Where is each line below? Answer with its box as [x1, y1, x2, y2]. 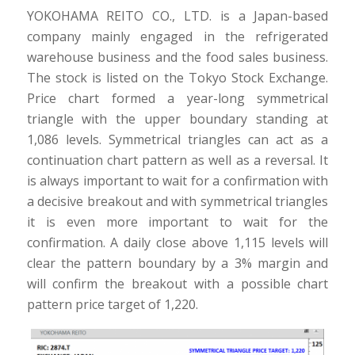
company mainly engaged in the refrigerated [26, 27, 329, 45]
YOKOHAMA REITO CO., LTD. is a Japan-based [26, 6, 329, 25]
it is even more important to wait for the [26, 212, 329, 231]
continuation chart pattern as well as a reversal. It [26, 151, 329, 169]
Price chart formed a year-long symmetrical [26, 89, 329, 107]
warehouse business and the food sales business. [26, 48, 329, 66]
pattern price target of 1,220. [26, 295, 198, 313]
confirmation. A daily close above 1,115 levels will [26, 233, 329, 251]
